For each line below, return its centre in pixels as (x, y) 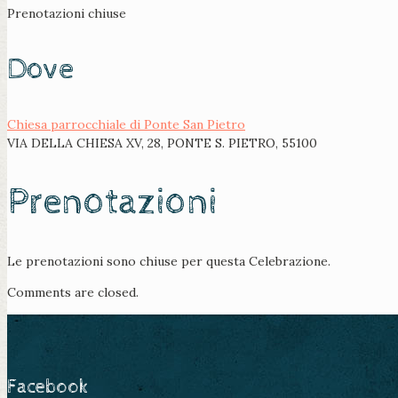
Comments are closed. (73, 293)
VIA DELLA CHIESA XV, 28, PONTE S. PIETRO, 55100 (162, 143)
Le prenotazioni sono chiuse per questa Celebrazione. (169, 262)
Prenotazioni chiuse (67, 14)
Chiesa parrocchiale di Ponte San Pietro (126, 125)
